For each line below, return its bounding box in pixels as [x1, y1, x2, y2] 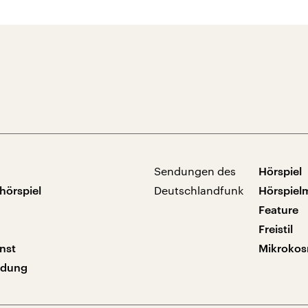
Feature [258, 203, 298, 216]
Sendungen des [153, 164, 236, 177]
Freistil [258, 222, 293, 235]
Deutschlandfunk [153, 184, 243, 197]
